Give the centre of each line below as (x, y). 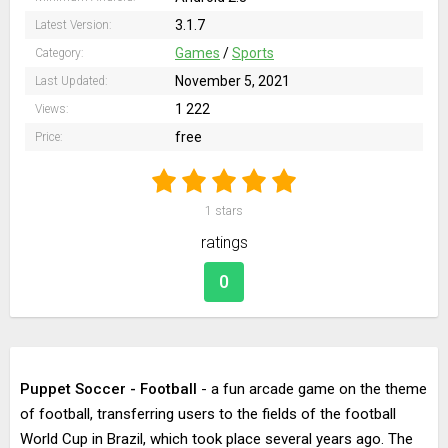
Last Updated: (71, 81)
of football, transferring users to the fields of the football (208, 414)
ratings (224, 242)
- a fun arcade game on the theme (312, 389)
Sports (253, 53)
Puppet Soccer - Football (108, 389)
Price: (49, 137)
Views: (52, 109)
